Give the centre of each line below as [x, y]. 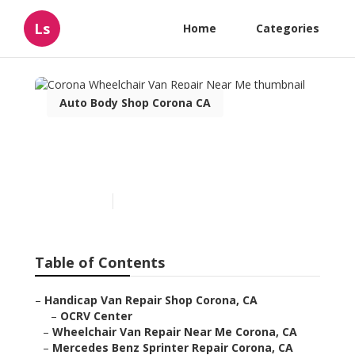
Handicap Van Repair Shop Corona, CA [151, 300]
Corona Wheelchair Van [158, 143]
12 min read [148, 201]
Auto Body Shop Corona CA [135, 103]
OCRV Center [96, 316]
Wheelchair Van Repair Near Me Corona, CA [175, 332]
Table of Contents [100, 263]
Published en [76, 201]
